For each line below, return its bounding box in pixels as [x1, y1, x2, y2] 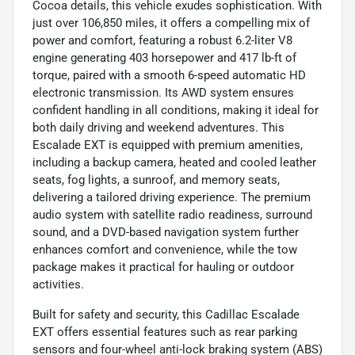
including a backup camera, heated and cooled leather [32, 155, 316, 170]
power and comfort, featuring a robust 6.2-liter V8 [32, 32, 292, 48]
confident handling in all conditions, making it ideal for [32, 102, 319, 117]
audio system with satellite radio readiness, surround [32, 207, 312, 222]
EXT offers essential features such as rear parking [32, 324, 297, 339]
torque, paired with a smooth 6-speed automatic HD [32, 67, 306, 82]
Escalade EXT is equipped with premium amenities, [32, 137, 303, 152]
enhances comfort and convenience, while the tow [32, 242, 297, 257]
